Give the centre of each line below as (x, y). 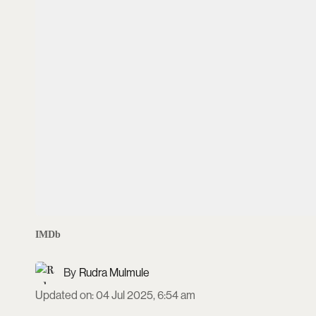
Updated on (63, 295)
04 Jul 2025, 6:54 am (146, 295)
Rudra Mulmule (114, 272)
